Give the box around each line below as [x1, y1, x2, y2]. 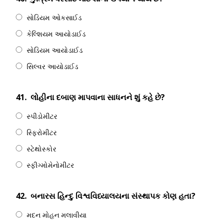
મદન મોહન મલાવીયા [27, 210, 86, 220]
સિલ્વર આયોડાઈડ [27, 62, 78, 71]
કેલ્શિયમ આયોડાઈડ [27, 29, 86, 38]
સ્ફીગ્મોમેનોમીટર [27, 160, 74, 170]
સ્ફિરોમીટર [27, 128, 57, 137]
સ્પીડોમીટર [27, 111, 57, 121]
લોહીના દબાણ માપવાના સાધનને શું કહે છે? [31, 92, 165, 103]
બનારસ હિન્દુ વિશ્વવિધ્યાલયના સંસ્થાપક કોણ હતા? [31, 190, 195, 201]
